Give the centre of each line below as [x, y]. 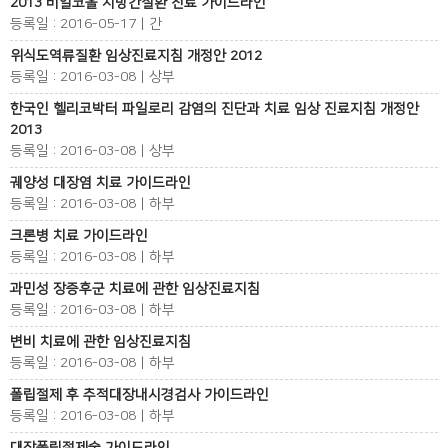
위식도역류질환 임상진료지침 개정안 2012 [136, 56]
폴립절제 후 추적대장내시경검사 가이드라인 [139, 395]
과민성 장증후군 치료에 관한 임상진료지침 [135, 289]
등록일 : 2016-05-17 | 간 [86, 24]
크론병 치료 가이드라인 [79, 236]
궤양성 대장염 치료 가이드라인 [100, 183]
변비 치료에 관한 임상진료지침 [100, 342]
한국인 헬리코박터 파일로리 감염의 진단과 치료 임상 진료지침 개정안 [214, 109]
